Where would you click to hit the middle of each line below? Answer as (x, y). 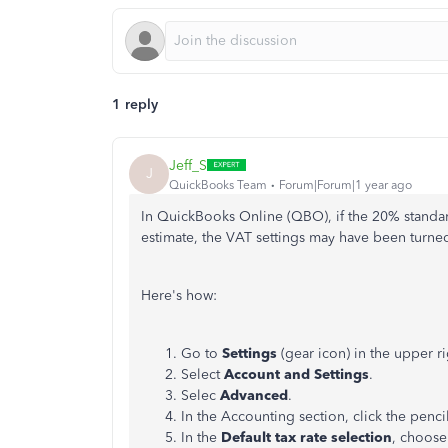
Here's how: (179, 295)
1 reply (135, 104)
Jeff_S (188, 165)
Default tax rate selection (306, 437)
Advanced (254, 395)
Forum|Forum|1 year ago (345, 184)
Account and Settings (296, 374)
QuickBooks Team (218, 184)
